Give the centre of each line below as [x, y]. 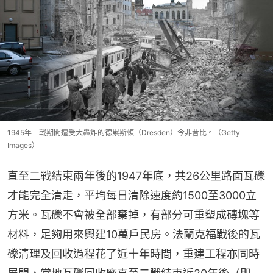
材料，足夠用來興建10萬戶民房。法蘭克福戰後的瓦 [134, 235]
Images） [23, 146]
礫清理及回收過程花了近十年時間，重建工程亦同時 [133, 254]
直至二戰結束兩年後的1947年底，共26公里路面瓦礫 [136, 176]
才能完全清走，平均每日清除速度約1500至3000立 [132, 196]
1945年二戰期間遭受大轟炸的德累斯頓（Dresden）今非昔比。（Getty [124, 133]
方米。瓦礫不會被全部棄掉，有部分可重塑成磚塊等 [133, 215]
